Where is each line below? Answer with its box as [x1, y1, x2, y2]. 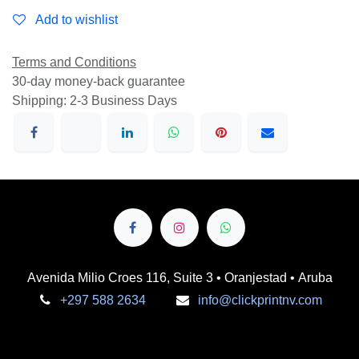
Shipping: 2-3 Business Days [12, 94, 177, 107]
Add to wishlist [35, 13, 118, 26]
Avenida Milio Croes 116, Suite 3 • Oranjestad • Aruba [26, 270, 333, 284]
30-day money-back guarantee [12, 75, 185, 88]
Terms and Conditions [12, 55, 136, 69]
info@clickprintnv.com [197, 292, 322, 307]
